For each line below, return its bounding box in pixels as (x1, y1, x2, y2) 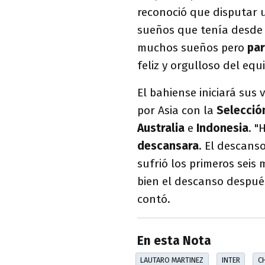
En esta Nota (137, 234, 211, 249)
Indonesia (196, 121, 248, 135)
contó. (137, 192, 170, 206)
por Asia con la (137, 104, 216, 117)
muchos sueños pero (137, 41, 247, 54)
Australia (137, 121, 185, 135)
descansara (137, 139, 199, 153)
